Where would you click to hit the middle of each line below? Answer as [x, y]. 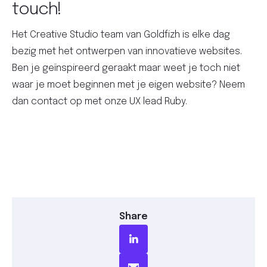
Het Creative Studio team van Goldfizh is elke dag [121, 35]
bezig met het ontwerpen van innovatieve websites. [127, 52]
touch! [37, 10]
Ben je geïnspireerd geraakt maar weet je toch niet [126, 68]
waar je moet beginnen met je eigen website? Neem [128, 85]
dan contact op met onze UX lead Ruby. [100, 102]
